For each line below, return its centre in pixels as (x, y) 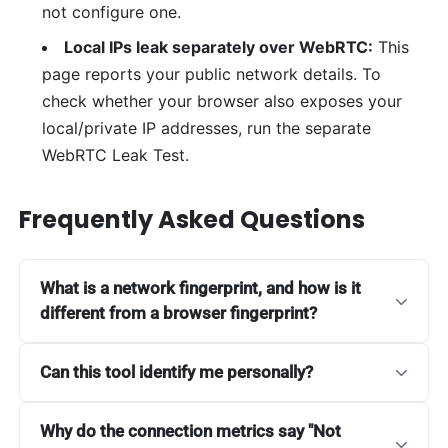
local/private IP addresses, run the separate (206, 128)
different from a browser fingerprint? (179, 313)
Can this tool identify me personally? (177, 372)
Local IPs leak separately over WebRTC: (218, 47)
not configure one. (111, 12)
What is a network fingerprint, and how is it (201, 288)
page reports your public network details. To (211, 74)
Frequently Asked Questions (192, 220)
